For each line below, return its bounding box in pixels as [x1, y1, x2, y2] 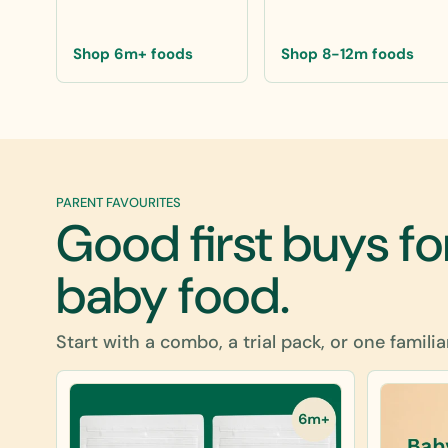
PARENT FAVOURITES [56, 193, 181, 211]
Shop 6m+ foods [73, 43, 193, 64]
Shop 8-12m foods [281, 43, 414, 64]
